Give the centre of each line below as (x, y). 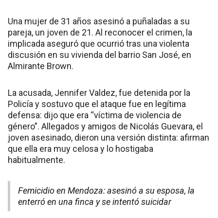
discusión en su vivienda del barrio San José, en (100, 54)
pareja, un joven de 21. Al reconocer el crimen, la (100, 32)
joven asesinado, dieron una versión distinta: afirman (109, 137)
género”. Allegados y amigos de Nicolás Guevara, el (105, 126)
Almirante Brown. (41, 66)
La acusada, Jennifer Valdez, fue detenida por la (99, 92)
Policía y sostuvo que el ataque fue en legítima (97, 104)
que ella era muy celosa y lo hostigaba (81, 148)
